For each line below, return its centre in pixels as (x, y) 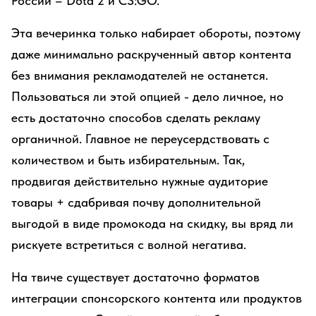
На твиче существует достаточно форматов (135, 277)
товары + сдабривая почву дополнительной (136, 202)
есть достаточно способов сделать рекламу (136, 117)
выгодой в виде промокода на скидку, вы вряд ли (152, 223)
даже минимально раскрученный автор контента (151, 54)
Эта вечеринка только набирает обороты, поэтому (156, 33)
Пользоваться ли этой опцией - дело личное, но (147, 96)
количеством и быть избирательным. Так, (128, 160)
